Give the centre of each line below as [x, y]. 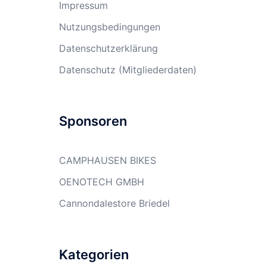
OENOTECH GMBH [101, 182]
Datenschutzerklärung [108, 48]
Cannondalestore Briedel [114, 203]
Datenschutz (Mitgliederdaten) [128, 70]
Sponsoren [93, 121]
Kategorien [94, 254]
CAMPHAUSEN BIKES [107, 160]
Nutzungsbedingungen [109, 27]
